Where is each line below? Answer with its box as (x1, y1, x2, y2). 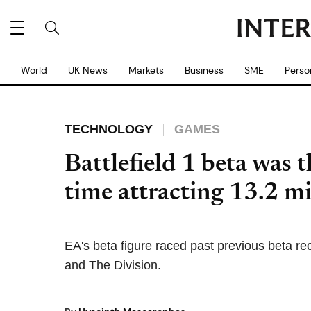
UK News (68, 64, 108, 76)
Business (185, 64, 224, 76)
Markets (128, 64, 164, 76)
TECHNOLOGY (65, 122, 153, 136)
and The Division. (65, 258, 161, 272)
